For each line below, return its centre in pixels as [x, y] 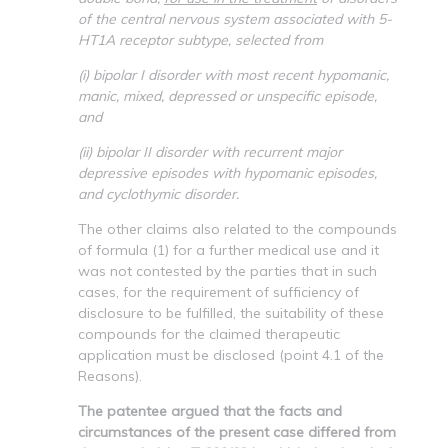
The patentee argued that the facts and [210, 410]
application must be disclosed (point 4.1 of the [231, 354]
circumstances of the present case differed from [237, 431]
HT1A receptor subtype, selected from [200, 39]
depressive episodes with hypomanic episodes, [227, 172]
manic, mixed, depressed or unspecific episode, [227, 95]
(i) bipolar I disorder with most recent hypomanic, [233, 74]
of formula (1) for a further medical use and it [228, 249]
